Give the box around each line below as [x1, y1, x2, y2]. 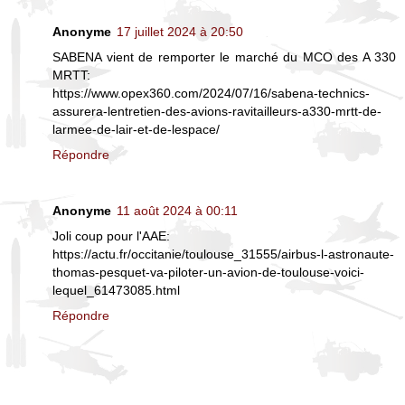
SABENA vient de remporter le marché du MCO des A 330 [52, 50, 396, 65]
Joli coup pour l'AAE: [52, 229, 170, 244]
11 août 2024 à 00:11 [117, 203, 238, 219]
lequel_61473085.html [52, 283, 180, 298]
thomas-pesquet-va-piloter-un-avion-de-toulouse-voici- [52, 265, 364, 280]
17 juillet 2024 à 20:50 [117, 24, 243, 40]
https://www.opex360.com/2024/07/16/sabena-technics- [52, 86, 370, 101]
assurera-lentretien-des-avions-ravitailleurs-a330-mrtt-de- [52, 104, 381, 119]
